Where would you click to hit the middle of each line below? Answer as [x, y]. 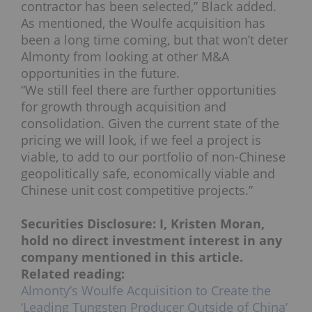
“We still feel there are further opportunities [149, 90]
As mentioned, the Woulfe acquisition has [143, 23]
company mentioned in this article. [134, 257]
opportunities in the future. [100, 73]
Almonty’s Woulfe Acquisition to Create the [146, 291]
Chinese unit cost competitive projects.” [137, 190]
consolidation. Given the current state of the [150, 124]
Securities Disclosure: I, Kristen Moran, [143, 224]
